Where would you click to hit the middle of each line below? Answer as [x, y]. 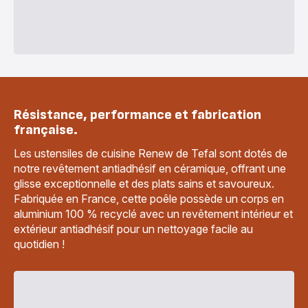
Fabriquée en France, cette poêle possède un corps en [149, 199]
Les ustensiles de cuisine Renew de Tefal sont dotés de [151, 153]
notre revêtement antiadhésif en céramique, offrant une [150, 168]
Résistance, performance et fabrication [137, 115]
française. [46, 130]
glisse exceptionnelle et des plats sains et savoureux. [144, 184]
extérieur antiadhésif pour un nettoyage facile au [133, 229]
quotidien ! [39, 244]
